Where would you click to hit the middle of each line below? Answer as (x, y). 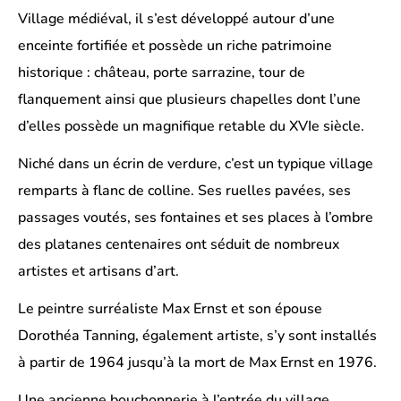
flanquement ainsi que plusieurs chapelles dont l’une (189, 99)
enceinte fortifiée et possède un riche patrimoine (175, 45)
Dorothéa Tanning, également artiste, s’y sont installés (197, 335)
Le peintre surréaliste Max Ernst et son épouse (170, 308)
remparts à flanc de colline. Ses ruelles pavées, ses (184, 190)
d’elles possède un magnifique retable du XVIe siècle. (191, 126)
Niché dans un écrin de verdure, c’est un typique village (196, 163)
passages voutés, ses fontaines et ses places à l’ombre (196, 217)
